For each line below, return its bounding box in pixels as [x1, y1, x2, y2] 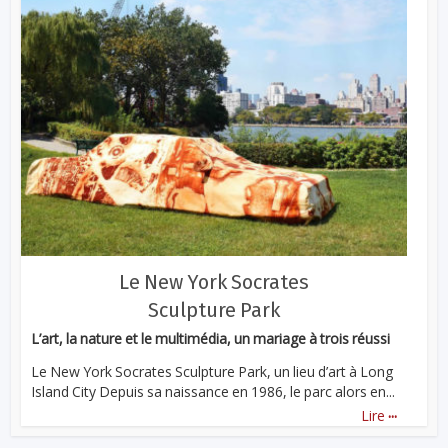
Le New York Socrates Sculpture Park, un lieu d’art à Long [31, 362, 394, 382]
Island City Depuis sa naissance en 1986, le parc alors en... [31, 382, 396, 402]
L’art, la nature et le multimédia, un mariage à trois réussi [31, 329, 391, 349]
